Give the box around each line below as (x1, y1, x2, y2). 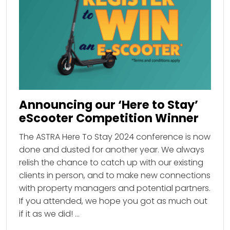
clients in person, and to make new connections (19, 169, 210, 182)
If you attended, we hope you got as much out (19, 195, 207, 207)
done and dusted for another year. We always (19, 144, 204, 156)
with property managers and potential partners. (19, 182, 210, 195)
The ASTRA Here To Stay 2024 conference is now (19, 131, 210, 143)
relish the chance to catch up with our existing (19, 157, 203, 169)
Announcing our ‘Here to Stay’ (19, 97, 198, 113)
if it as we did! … (19, 208, 80, 220)
